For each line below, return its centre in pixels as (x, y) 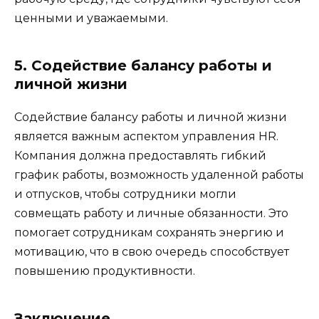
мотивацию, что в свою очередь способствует (152, 252)
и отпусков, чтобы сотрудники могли (125, 194)
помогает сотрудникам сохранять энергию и (149, 233)
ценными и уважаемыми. (91, 19)
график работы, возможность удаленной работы (159, 175)
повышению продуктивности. (105, 271)
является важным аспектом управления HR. (146, 137)
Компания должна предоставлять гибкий (140, 156)
